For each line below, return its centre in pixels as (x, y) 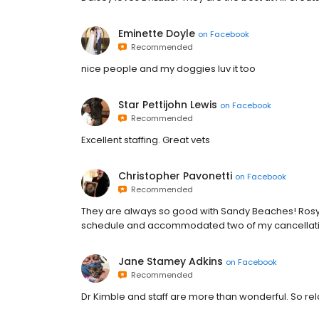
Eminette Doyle (157, 33)
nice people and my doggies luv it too (168, 69)
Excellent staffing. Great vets (146, 140)
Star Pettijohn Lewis (168, 105)
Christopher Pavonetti (175, 176)
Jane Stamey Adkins (171, 261)
